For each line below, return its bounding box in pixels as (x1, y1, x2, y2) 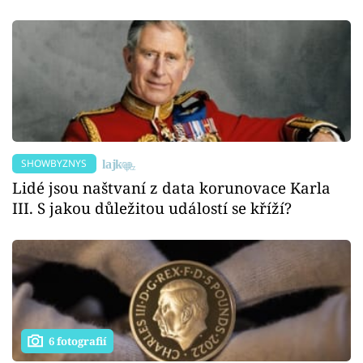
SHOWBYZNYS (21, 156, 88, 170)
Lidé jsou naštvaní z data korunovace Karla (12, 177, 331, 199)
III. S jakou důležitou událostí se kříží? (12, 198, 292, 219)
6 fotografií (49, 333, 107, 348)
